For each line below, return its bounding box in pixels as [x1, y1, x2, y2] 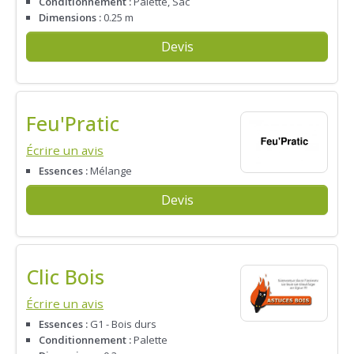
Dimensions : [39, 9, 101, 24]
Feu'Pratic [26, 110, 119, 137]
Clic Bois [26, 263, 104, 291]
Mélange [88, 163, 132, 178]
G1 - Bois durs [88, 316, 156, 331]
